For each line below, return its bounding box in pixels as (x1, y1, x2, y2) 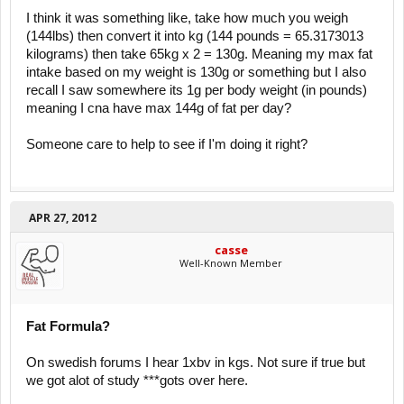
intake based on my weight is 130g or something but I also (26, 65, 366, 79)
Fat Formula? (26, 319, 110, 334)
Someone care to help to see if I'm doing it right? (26, 137, 308, 151)
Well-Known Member (179, 256, 282, 270)
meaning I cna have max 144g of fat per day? (26, 101, 291, 115)
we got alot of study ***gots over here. (26, 373, 248, 388)
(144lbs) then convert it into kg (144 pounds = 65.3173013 (26, 29, 363, 43)
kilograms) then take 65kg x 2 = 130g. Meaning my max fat (26, 47, 372, 61)
